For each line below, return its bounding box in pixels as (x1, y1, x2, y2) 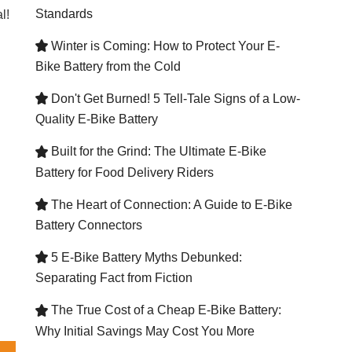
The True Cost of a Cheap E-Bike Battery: (47, 303, 281, 317)
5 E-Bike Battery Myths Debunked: (47, 251, 242, 264)
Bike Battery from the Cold (35, 60, 181, 74)
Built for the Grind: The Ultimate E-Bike (47, 145, 266, 159)
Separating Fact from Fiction (35, 271, 192, 285)
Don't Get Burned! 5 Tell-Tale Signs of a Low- (47, 92, 300, 106)
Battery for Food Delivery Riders (35, 165, 214, 179)
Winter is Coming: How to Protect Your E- (47, 38, 280, 53)
